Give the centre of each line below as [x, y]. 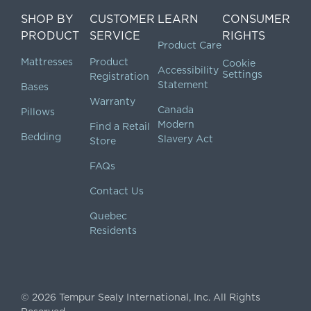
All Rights [236, 297]
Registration [119, 76]
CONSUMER [257, 19]
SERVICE [115, 35]
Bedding [41, 136]
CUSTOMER [122, 19]
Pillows [37, 111]
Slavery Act [186, 138]
